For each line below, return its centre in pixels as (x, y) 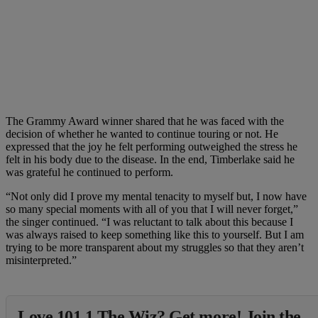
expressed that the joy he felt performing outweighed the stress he (152, 146)
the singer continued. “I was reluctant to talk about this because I (149, 221)
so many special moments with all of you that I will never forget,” (152, 209)
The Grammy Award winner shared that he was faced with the (145, 121)
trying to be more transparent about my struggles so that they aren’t (155, 247)
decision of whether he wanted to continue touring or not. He (142, 133)
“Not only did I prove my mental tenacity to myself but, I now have (156, 196)
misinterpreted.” (41, 260)
